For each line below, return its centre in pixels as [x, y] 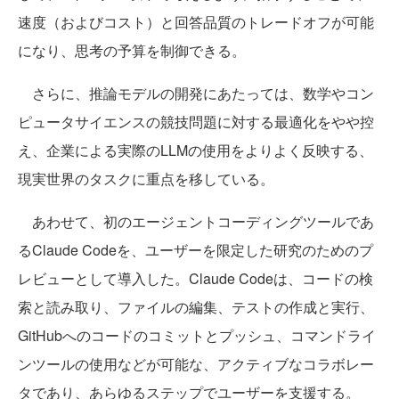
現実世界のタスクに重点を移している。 [146, 179]
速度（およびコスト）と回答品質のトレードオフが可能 [196, 22]
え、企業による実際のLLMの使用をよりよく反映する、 [195, 151]
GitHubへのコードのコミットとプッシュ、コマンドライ [197, 336]
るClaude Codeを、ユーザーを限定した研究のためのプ [195, 250]
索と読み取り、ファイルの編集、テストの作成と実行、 [196, 307]
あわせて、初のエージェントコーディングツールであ [196, 222]
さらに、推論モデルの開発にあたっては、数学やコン [196, 94]
